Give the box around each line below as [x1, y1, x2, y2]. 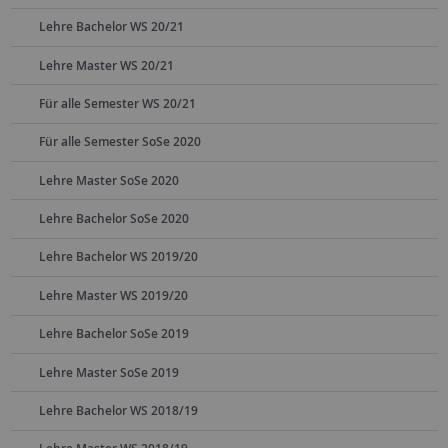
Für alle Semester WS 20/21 [38, 94, 196, 112]
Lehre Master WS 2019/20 [38, 286, 188, 304]
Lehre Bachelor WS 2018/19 [38, 401, 198, 419]
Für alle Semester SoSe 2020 [38, 133, 201, 151]
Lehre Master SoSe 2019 [38, 363, 179, 381]
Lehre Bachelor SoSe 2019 [38, 325, 189, 343]
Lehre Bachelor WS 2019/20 [38, 248, 198, 266]
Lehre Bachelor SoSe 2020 [38, 210, 189, 228]
